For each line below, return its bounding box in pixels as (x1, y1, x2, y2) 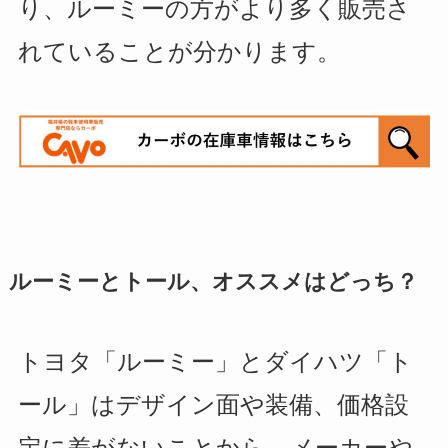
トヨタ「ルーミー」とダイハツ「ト (17, 348, 413, 376)
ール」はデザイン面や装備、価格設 (17, 391, 409, 419)
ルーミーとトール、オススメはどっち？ (8, 270, 418, 295)
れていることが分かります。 (17, 38, 341, 66)
